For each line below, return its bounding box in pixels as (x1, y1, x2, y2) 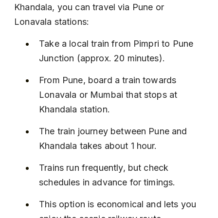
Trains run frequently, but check (39, 163, 171, 173)
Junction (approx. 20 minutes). (39, 53, 165, 63)
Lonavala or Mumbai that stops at (39, 90, 180, 100)
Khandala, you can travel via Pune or (14, 2, 167, 12)
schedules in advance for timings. (39, 177, 176, 187)
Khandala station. (39, 104, 110, 114)
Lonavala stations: (14, 17, 90, 27)
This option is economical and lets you (39, 199, 199, 209)
